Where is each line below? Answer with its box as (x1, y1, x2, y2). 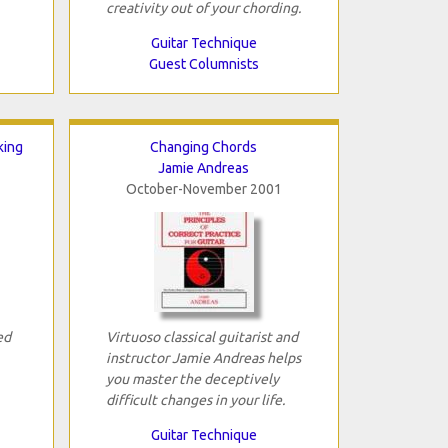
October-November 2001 (125, 180, 282, 197)
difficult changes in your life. (105, 391, 285, 408)
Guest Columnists (148, 55, 259, 72)
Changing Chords (150, 138, 257, 155)
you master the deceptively (105, 370, 279, 387)
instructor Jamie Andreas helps (105, 349, 301, 366)
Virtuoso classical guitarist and (105, 328, 298, 345)
